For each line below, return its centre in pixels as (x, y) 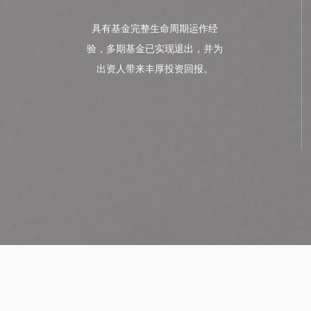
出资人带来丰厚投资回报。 (155, 69)
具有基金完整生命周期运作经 (155, 29)
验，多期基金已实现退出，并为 (155, 49)
